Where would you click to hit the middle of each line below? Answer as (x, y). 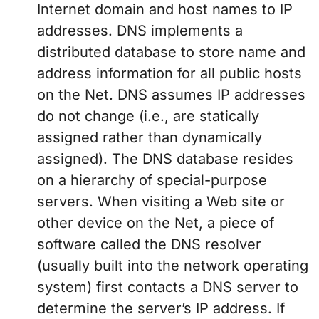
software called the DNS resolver (149, 245)
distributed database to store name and (171, 52)
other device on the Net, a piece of (156, 223)
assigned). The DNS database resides (165, 159)
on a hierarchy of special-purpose (152, 181)
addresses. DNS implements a (140, 31)
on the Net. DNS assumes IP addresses (171, 95)
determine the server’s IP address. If (161, 309)
